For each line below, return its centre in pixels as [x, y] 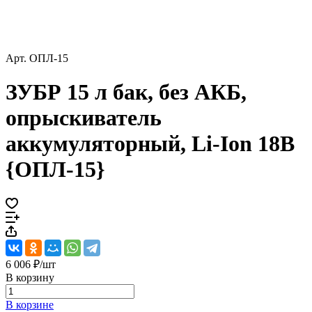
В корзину [30, 277]
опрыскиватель [84, 118]
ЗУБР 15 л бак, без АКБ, [126, 92]
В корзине [30, 304]
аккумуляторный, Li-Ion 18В [150, 144]
